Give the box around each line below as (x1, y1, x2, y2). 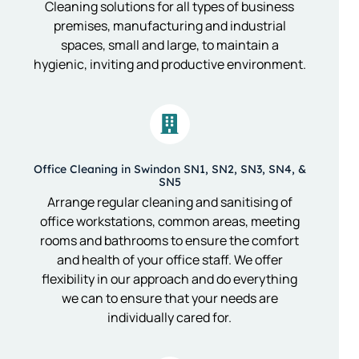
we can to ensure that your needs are (61, 288, 278, 307)
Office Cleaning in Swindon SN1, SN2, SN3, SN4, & (33, 161, 306, 176)
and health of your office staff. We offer (56, 250, 283, 268)
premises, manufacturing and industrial (53, 16, 286, 34)
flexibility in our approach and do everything (42, 269, 297, 288)
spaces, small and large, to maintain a (60, 35, 279, 54)
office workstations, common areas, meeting (39, 212, 300, 230)
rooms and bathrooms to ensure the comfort (40, 231, 299, 249)
